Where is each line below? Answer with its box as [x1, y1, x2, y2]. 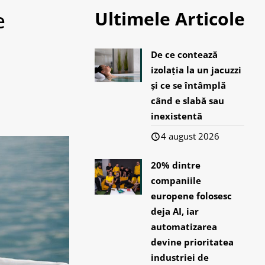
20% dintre [151, 159, 201, 171]
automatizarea [151, 221, 218, 232]
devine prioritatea [151, 236, 234, 248]
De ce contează [151, 49, 218, 60]
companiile [151, 174, 202, 186]
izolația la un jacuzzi [151, 64, 242, 76]
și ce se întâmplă [151, 79, 227, 91]
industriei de [151, 251, 209, 263]
